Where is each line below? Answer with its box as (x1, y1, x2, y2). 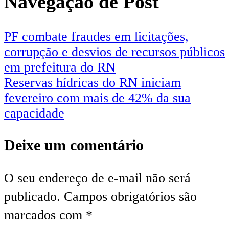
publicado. (4, 189, 60, 204)
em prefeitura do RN (4, 60, 116, 75)
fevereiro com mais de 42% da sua (4, 90, 191, 105)
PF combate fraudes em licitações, (4, 29, 189, 44)
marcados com (4, 207, 86, 222)
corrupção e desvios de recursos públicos (4, 44, 225, 59)
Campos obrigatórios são (64, 189, 197, 204)
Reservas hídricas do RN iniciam (4, 75, 181, 90)
